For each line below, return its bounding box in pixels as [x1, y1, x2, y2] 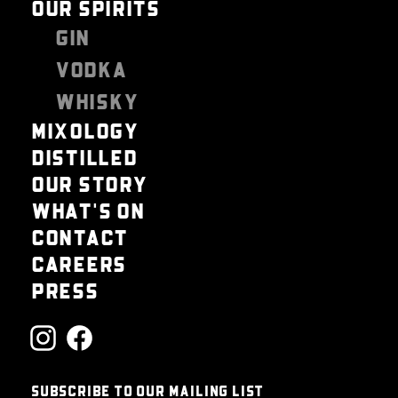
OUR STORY [31, 165, 148, 201]
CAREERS [31, 245, 127, 281]
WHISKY [55, 83, 139, 118]
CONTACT [31, 219, 129, 254]
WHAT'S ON [31, 192, 145, 227]
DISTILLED [31, 139, 138, 174]
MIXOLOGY [31, 112, 139, 147]
